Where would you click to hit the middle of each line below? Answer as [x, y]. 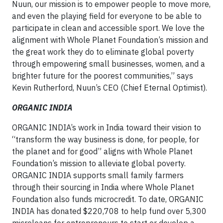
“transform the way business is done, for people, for [106, 139]
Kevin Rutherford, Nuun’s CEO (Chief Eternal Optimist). [110, 87]
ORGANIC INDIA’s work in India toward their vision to [107, 127]
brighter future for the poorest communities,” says [103, 75]
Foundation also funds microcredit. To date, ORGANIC [108, 199]
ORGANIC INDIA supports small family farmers [98, 175]
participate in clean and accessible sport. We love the [108, 28]
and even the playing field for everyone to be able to [107, 16]
